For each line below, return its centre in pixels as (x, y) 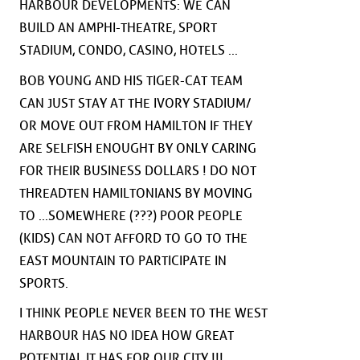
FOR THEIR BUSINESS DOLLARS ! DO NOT (138, 170)
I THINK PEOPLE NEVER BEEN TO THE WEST (143, 313)
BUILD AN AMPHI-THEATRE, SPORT (118, 28)
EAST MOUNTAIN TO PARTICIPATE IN (123, 260)
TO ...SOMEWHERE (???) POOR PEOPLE (131, 215)
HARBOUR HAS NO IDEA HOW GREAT (127, 336)
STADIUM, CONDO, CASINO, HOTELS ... (129, 51)
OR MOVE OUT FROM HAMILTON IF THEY (136, 125)
